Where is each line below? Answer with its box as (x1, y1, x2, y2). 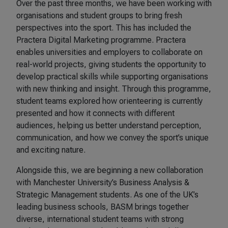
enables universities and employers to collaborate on (16, 47, 203, 58)
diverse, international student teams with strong (16, 214, 184, 224)
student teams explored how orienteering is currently (16, 96, 203, 106)
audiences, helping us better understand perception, (16, 121, 202, 131)
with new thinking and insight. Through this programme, (16, 84, 211, 94)
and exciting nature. (16, 145, 85, 155)
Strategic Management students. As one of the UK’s (16, 190, 198, 200)
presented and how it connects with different (16, 108, 175, 119)
